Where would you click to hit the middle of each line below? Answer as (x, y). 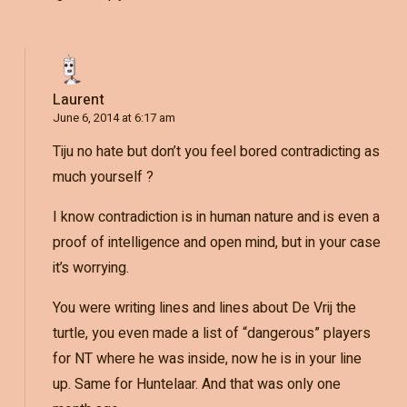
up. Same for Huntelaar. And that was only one (196, 384)
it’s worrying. (90, 268)
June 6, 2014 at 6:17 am (114, 117)
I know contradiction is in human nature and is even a (216, 217)
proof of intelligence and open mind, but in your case (216, 242)
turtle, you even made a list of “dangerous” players (211, 333)
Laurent (78, 99)
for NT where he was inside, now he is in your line (207, 358)
